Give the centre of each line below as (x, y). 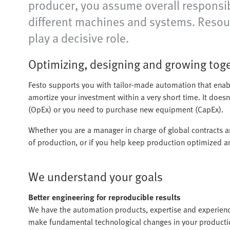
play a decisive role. (79, 37)
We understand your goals (95, 176)
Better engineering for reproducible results (104, 197)
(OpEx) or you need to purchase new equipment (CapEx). (126, 109)
